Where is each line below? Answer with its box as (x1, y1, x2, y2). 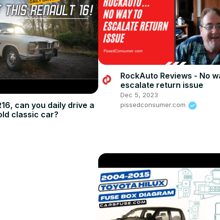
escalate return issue (120, 80, 203, 90)
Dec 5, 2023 (120, 91, 158, 99)
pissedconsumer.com (120, 101, 188, 109)
